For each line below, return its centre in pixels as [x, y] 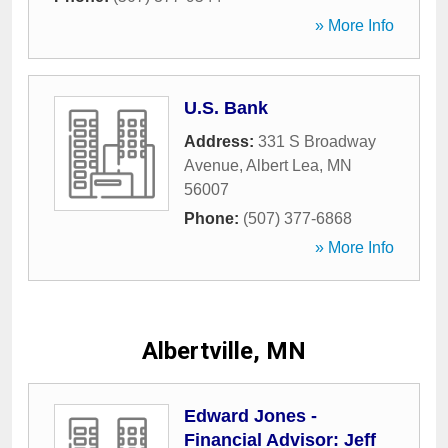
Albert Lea [282, 165]
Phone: [213, 218]
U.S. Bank [226, 108]
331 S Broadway [317, 141]
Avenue [211, 165]
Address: [221, 141]
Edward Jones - [250, 416]
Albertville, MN [224, 351]
